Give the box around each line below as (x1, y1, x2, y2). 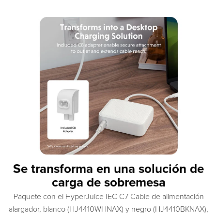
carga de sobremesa (51, 175, 166, 190)
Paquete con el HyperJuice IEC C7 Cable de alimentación (13, 192, 204, 202)
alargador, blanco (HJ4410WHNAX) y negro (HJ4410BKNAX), (9, 204, 208, 215)
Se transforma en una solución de (13, 161, 204, 177)
